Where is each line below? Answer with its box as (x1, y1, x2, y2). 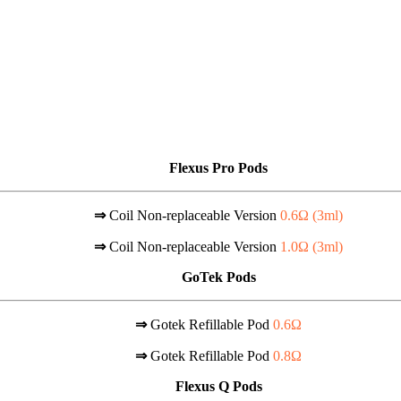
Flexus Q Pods (175, 378, 262, 394)
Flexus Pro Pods (169, 159, 268, 175)
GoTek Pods (181, 269, 256, 285)
